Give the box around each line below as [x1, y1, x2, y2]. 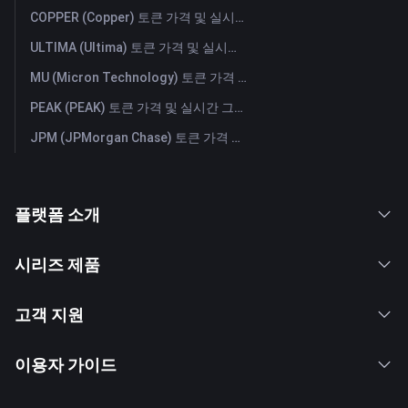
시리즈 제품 [15, 253, 100, 275]
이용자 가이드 [15, 353, 117, 375]
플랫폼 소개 [15, 203, 100, 225]
